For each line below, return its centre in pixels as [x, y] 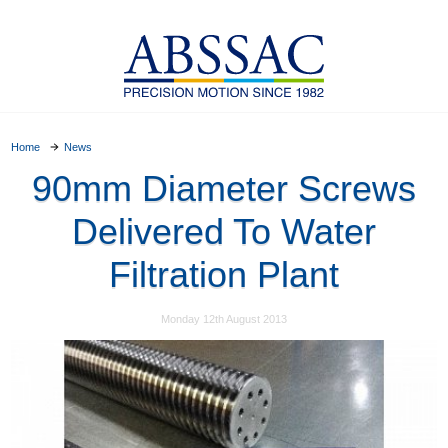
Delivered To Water [224, 231]
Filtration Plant [224, 274]
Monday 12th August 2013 [224, 319]
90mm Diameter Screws [224, 188]
